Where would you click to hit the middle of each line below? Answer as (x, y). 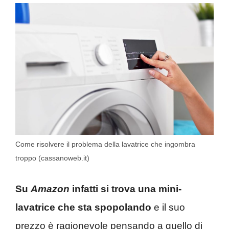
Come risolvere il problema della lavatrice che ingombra (105, 144)
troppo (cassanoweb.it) (52, 158)
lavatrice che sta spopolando (83, 207)
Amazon (50, 189)
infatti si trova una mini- (125, 189)
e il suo (168, 207)
